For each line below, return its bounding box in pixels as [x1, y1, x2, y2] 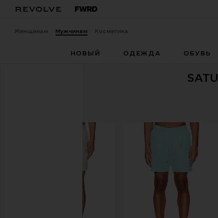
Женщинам [14, 28, 48, 35]
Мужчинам [55, 28, 88, 35]
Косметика [94, 28, 128, 35]
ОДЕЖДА [123, 49, 162, 57]
